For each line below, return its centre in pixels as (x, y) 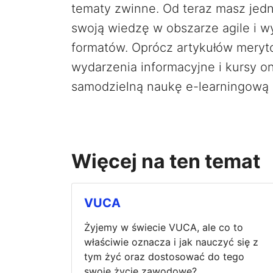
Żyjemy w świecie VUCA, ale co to (164, 227)
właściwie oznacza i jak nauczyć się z (171, 242)
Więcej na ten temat (166, 161)
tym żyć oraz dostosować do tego (164, 256)
